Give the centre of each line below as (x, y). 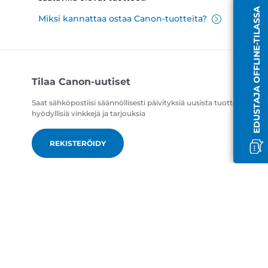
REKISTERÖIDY (78, 144)
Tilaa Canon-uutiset (81, 82)
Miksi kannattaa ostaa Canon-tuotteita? (122, 19)
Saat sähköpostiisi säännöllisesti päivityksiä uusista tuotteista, (142, 103)
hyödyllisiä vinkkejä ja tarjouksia (89, 114)
